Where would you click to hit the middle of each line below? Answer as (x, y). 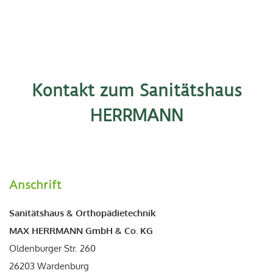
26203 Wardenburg (49, 266)
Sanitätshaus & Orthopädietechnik (83, 213)
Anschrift (35, 185)
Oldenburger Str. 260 (52, 248)
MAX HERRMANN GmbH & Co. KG (81, 230)
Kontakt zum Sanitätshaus (136, 90)
